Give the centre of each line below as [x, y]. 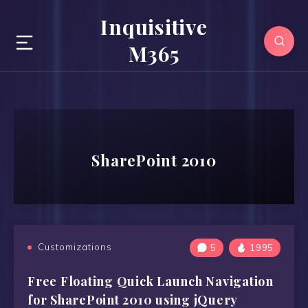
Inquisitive [154, 27]
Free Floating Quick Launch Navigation [151, 281]
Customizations [75, 247]
